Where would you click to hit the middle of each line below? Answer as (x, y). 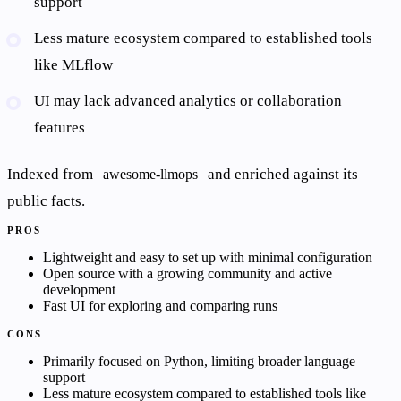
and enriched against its (281, 175)
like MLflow (74, 65)
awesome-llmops (150, 175)
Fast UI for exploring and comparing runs (160, 306)
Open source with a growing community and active (188, 274)
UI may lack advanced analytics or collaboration (188, 101)
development (79, 290)
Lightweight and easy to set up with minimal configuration (208, 258)
